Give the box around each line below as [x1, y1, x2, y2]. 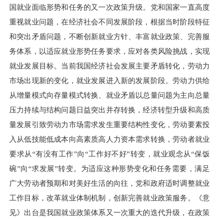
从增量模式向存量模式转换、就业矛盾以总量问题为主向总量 [9, 91, 210, 100]
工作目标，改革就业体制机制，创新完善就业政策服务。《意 [9, 194, 210, 202]
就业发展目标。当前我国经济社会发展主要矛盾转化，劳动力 [9, 62, 210, 70]
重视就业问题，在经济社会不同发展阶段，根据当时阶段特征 [9, 18, 210, 26]
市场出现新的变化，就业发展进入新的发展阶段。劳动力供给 [9, 76, 210, 85]
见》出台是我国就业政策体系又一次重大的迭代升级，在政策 [9, 208, 210, 217]
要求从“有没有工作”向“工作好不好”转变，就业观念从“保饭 [9, 150, 210, 158]
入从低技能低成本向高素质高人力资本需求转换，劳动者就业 [9, 135, 210, 144]
